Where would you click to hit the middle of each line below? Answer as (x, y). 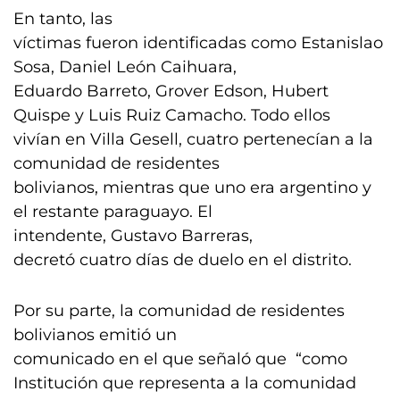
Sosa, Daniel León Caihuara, (125, 67)
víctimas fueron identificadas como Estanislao (198, 43)
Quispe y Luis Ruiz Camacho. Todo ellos (172, 115)
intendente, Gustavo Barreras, (133, 236)
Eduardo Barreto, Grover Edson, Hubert (171, 91)
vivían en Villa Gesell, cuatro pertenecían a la (193, 139)
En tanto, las (63, 19)
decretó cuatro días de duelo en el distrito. (183, 260)
